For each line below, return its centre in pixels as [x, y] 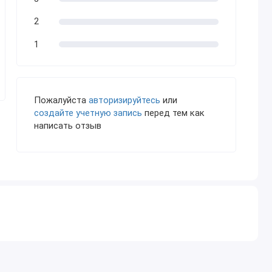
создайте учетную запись [88, 113]
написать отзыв [67, 126]
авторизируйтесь [124, 100]
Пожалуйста [61, 100]
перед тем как [173, 113]
